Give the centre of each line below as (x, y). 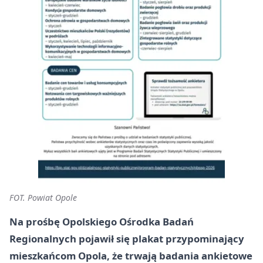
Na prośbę (36, 222)
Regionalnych (43, 239)
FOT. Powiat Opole (43, 198)
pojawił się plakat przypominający (160, 239)
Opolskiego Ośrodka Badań (128, 222)
